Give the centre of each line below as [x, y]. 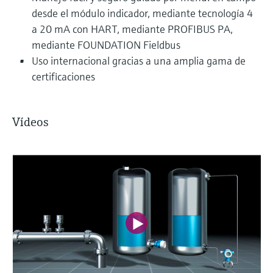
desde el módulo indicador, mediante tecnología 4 [142, 13]
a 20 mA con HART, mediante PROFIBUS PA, [132, 29]
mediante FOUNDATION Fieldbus [106, 44]
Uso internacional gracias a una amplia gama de [139, 60]
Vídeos [30, 122]
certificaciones [63, 76]
